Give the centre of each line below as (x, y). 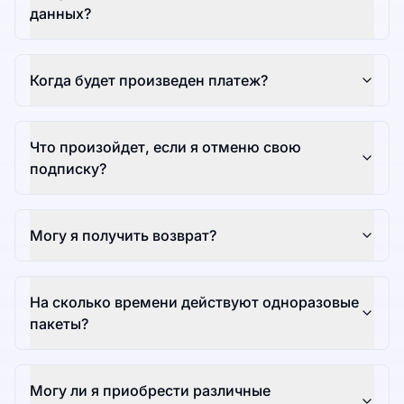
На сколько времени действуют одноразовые (194, 303)
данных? (60, 14)
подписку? (68, 169)
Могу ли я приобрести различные (150, 391)
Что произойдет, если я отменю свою (165, 147)
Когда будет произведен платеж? (149, 81)
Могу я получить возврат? (123, 236)
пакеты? (59, 324)
